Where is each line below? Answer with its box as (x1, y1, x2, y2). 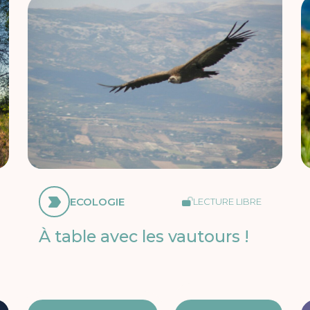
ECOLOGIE (70, 195, 125, 209)
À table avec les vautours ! (39, 226, 250, 247)
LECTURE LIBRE (192, 196, 262, 208)
